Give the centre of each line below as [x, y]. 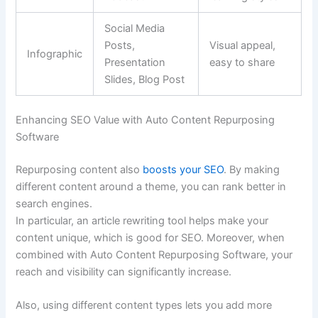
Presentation [135, 63]
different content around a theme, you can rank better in [151, 186]
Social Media [135, 29]
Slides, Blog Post [145, 80]
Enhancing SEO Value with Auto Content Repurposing [146, 120]
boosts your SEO [183, 169]
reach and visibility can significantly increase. [124, 272]
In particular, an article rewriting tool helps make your [142, 220]
